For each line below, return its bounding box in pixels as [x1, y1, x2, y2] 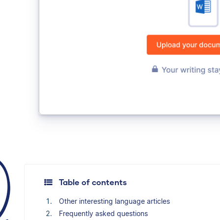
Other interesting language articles [59, 196, 170, 205]
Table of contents [59, 177, 127, 187]
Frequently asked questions [59, 209, 148, 218]
